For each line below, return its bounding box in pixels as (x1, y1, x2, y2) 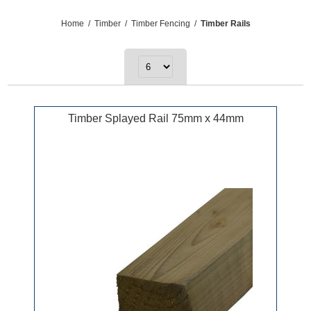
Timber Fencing (131, 19, 190, 29)
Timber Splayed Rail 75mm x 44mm (67, 112, 244, 125)
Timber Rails (200, 19, 251, 29)
